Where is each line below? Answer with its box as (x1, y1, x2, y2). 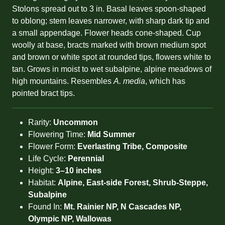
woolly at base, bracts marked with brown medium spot (12, 41, 206, 50)
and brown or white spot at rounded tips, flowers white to (12, 53, 211, 62)
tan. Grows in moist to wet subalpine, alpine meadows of (12, 65, 211, 74)
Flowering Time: (28, 130, 87, 139)
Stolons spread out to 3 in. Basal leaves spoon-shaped (12, 5, 206, 14)
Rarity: (28, 118, 53, 127)
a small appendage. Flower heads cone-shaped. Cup (12, 29, 201, 38)
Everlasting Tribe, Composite (77, 142, 187, 151)
